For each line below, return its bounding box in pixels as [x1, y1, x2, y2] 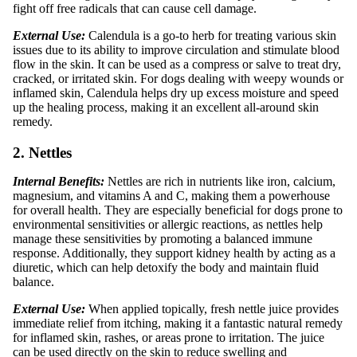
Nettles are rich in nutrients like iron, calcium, [104, 174, 335, 188]
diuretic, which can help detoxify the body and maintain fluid [13, 260, 319, 274]
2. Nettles [13, 143, 72, 161]
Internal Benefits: [13, 174, 104, 188]
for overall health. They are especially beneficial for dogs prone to [13, 202, 343, 217]
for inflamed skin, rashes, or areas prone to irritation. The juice [13, 330, 324, 344]
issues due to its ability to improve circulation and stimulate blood [13, 42, 339, 57]
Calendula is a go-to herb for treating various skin [88, 28, 336, 42]
